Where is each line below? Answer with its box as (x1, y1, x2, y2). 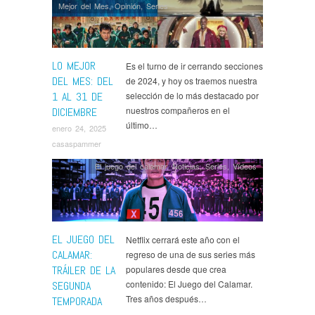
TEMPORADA (52, 294, 102, 309)
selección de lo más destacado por (126, 89, 259, 101)
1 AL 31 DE (52, 89, 103, 104)
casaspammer (52, 137, 101, 149)
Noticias (172, 160, 200, 172)
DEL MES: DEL (52, 73, 113, 89)
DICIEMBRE (52, 104, 97, 120)
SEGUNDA (52, 278, 91, 294)
